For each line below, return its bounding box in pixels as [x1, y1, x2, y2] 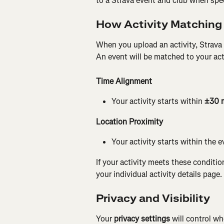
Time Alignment [96, 75, 154, 86]
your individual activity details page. [96, 168, 222, 179]
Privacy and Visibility [96, 192, 210, 206]
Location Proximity [96, 116, 165, 127]
